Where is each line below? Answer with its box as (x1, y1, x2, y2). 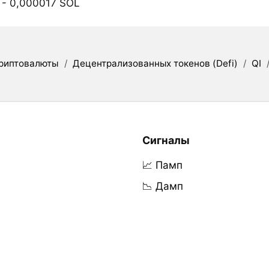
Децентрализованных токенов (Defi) (72, 57, 238, 69)
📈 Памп (142, 159, 183, 171)
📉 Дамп (142, 180, 183, 192)
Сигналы (142, 133, 190, 147)
